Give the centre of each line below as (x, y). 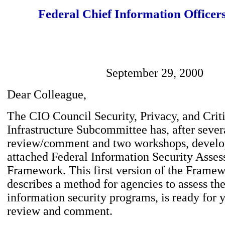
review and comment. (60, 211)
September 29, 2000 (155, 73)
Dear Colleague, (47, 94)
